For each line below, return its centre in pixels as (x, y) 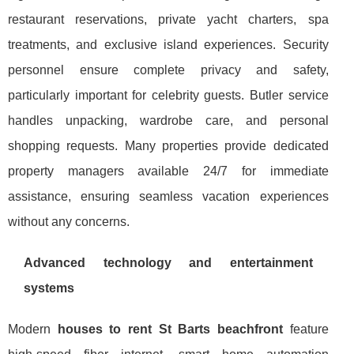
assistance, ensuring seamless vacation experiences (168, 196)
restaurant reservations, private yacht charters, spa (168, 19)
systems (49, 288)
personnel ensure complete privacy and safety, (168, 70)
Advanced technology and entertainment (168, 262)
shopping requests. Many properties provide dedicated (168, 145)
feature (305, 329)
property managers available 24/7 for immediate (168, 171)
